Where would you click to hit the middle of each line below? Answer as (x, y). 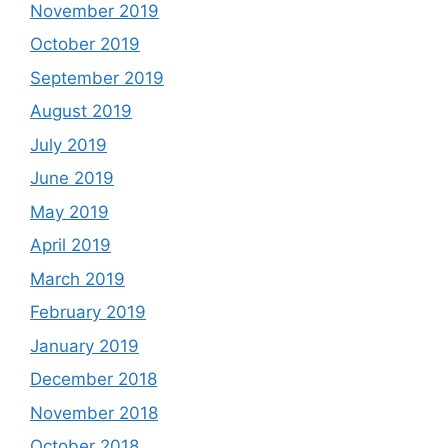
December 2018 (93, 379)
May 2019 (69, 211)
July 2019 (68, 144)
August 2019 (81, 111)
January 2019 (84, 345)
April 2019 (70, 245)
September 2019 (97, 77)
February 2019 (88, 312)
